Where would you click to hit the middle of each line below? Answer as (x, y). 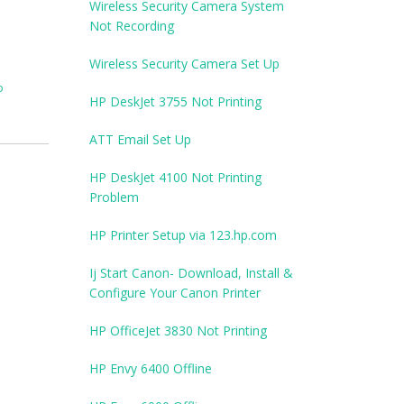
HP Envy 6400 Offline (150, 369)
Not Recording (131, 26)
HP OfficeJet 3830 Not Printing (178, 331)
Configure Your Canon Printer (174, 293)
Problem (114, 197)
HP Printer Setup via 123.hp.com (183, 235)
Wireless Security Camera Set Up (184, 64)
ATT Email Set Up (140, 140)
